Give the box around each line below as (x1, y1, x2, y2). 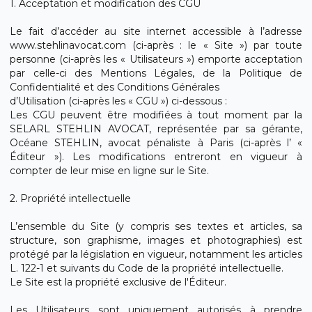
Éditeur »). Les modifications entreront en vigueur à (10, 150, 302, 163)
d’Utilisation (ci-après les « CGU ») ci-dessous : (10, 95, 227, 107)
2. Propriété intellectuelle (10, 192, 131, 205)
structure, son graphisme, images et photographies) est (10, 234, 302, 247)
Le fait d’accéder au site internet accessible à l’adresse (10, 25, 302, 38)
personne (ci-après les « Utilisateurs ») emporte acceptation (10, 53, 302, 65)
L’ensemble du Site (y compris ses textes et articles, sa (10, 220, 302, 233)
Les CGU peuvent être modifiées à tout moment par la (10, 109, 302, 121)
